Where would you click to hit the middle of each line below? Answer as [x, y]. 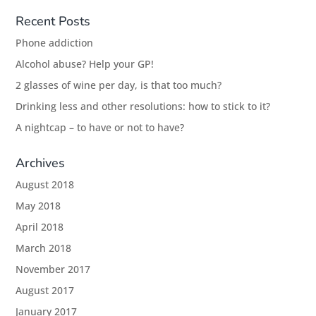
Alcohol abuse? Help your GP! [85, 64]
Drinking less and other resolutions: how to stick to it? [143, 106]
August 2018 [45, 184]
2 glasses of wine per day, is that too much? [119, 85]
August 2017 [45, 290]
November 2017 [53, 269]
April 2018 [40, 227]
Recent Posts [53, 21]
